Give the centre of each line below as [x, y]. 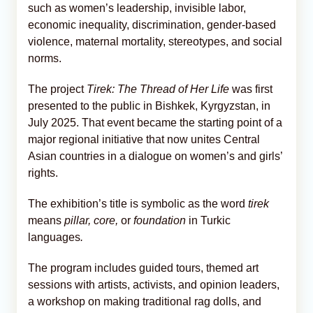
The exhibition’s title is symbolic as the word [138, 203]
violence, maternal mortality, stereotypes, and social [155, 41]
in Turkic [210, 220]
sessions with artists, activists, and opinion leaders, [154, 284]
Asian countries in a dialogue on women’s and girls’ [155, 156]
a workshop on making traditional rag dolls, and [145, 301]
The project [57, 89]
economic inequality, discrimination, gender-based [152, 24]
